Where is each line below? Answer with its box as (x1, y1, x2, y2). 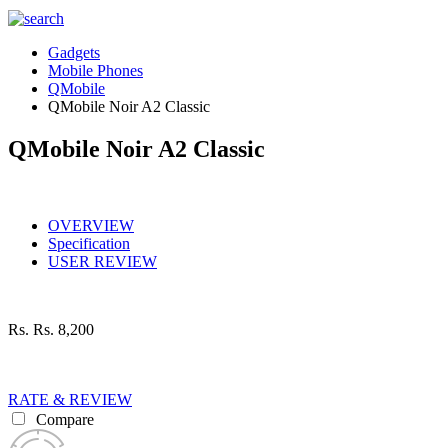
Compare (32, 410, 94, 428)
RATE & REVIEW (8, 390, 132, 408)
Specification (48, 234, 130, 252)
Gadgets (48, 44, 100, 61)
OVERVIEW (48, 216, 134, 234)
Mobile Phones (48, 62, 143, 79)
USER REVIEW (48, 252, 157, 270)
